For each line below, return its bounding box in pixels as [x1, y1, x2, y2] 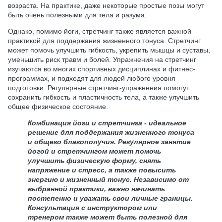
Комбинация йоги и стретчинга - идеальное [28, 118, 186, 127]
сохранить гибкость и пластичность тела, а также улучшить [8, 93, 199, 101]
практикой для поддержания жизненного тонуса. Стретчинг [8, 36, 201, 45]
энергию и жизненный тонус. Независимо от [28, 175, 189, 183]
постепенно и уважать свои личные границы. [28, 194, 193, 202]
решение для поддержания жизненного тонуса [28, 128, 194, 136]
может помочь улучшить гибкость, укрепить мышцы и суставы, [8, 46, 210, 54]
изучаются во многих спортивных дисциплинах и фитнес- [8, 64, 195, 73]
